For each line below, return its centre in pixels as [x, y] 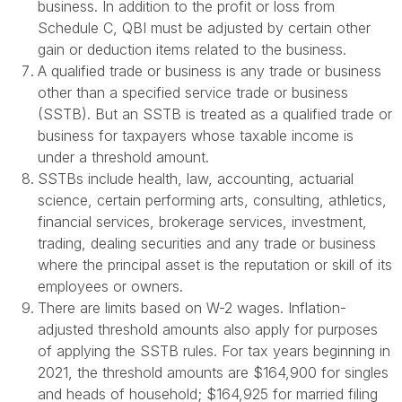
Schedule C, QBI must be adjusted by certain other [204, 28]
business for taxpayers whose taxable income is [196, 136]
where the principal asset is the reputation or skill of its [215, 265]
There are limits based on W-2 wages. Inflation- [192, 308]
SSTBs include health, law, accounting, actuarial [196, 179]
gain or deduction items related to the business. [192, 50]
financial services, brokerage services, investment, [202, 222]
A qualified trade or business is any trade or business [210, 71]
